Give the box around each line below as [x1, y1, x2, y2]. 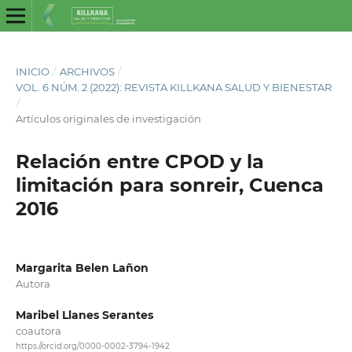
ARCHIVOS [59, 64, 115, 78]
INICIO [15, 64, 49, 78]
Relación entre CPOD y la [15, 149, 264, 173]
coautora [15, 324, 61, 337]
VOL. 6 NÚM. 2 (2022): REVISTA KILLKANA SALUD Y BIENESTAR [15, 80, 332, 93]
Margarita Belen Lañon [15, 260, 148, 275]
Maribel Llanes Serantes [15, 308, 153, 322]
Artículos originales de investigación [15, 112, 201, 125]
